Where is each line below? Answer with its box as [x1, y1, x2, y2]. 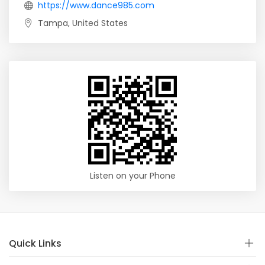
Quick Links [9, 237, 62, 250]
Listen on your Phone [89, 170, 176, 182]
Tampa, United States [38, 17, 128, 29]
